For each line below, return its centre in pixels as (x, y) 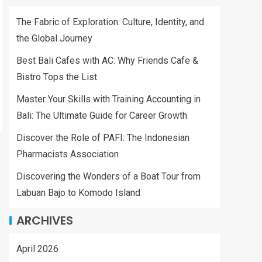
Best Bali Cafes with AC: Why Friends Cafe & (107, 61)
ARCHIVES (45, 220)
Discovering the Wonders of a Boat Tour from (108, 176)
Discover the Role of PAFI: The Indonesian (103, 138)
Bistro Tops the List (57, 77)
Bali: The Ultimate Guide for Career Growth (102, 116)
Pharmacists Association (68, 154)
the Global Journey (54, 38)
